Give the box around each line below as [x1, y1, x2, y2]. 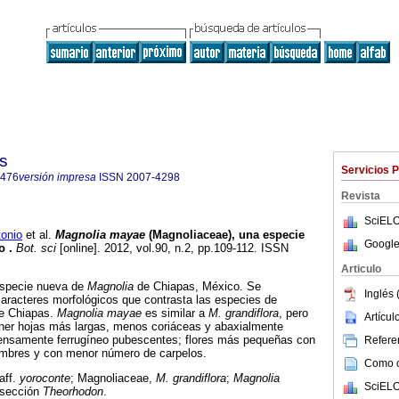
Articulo [341, 263, 381, 275]
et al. [22, 228, 52, 242]
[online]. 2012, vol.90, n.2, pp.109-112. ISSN [56, 241, 289, 256]
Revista [341, 190, 380, 202]
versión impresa [19, 171, 96, 183]
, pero [279, 306, 308, 321]
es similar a [142, 306, 208, 321]
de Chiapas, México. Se [134, 280, 261, 294]
